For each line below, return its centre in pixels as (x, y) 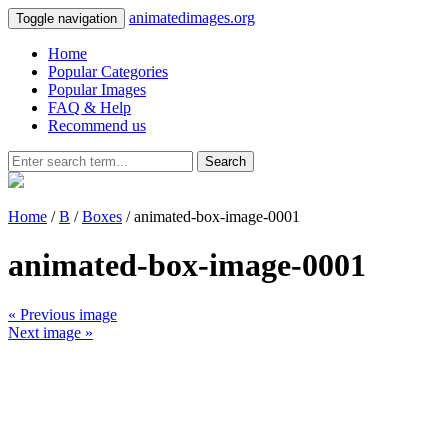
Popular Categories (108, 71)
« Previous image (62, 314)
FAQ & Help (89, 107)
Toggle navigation (66, 18)
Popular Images (97, 89)
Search (225, 161)
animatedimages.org (192, 17)
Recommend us (97, 125)
